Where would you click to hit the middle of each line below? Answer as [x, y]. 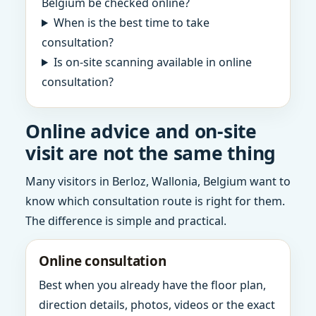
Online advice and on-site [141, 131]
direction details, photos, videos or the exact [157, 305]
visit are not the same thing [151, 153]
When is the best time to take [131, 23]
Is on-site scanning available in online [152, 62]
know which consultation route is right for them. [155, 201]
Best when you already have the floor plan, [152, 285]
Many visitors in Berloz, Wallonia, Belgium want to [158, 181]
